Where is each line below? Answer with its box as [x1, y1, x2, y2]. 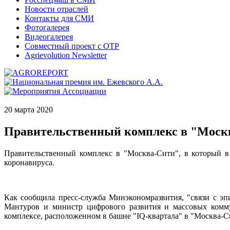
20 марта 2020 [4, 105, 53, 114]
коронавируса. [4, 158, 54, 167]
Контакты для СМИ [25, 14, 94, 23]
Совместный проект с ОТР [25, 42, 119, 50]
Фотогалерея [25, 23, 69, 32]
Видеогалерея [25, 32, 73, 41]
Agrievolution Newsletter [25, 51, 107, 60]
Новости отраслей [25, 5, 88, 13]
